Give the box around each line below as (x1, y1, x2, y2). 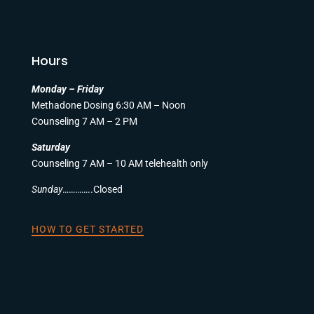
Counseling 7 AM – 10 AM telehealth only (31, 158, 208, 170)
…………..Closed (62, 184, 123, 196)
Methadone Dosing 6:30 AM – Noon (31, 100, 186, 111)
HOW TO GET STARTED (31, 224, 144, 235)
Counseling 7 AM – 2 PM (31, 116, 137, 128)
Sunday (31, 184, 62, 196)
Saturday (31, 142, 70, 153)
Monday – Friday (31, 83, 104, 95)
